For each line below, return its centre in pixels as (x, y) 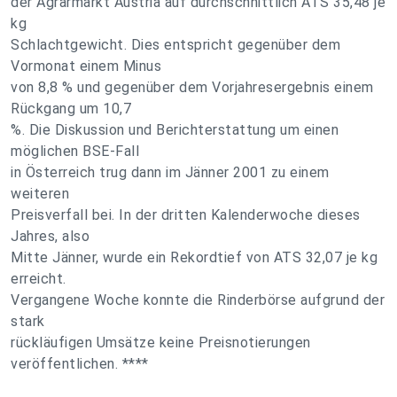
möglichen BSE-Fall (75, 151)
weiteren (40, 194)
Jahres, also (50, 236)
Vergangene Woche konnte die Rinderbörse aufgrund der (198, 300)
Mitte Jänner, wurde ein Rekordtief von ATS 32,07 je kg (194, 257)
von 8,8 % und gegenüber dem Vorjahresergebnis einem (192, 87)
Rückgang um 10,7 (71, 109)
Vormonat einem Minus (86, 66)
